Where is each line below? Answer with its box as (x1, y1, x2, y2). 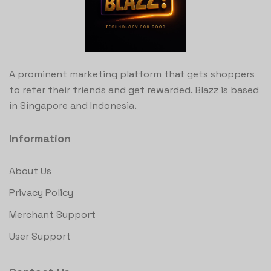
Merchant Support (9, 208, 96, 221)
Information (9, 131, 71, 146)
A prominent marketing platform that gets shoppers (9, 68, 255, 81)
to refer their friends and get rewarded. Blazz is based (9, 83, 259, 97)
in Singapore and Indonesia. (9, 99, 137, 113)
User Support (9, 230, 71, 243)
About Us (9, 165, 51, 178)
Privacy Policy (9, 186, 73, 200)
